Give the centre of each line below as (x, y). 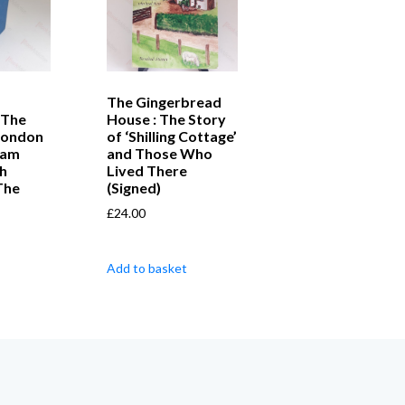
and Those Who (159, 153)
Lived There (146, 170)
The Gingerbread (164, 101)
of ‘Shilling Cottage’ (171, 136)
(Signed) (133, 187)
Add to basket (146, 268)
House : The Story (166, 118)
